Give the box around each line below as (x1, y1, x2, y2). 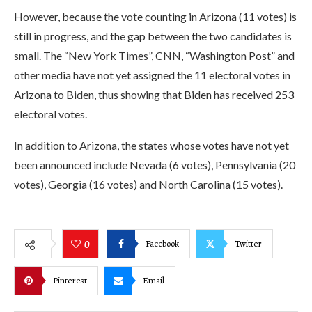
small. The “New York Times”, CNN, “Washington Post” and (14, 49, 295, 62)
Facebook (146, 237, 179, 249)
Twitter (235, 237, 262, 249)
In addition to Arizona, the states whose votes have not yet (14, 139, 289, 152)
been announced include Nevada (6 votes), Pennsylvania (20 (14, 158, 295, 171)
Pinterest (53, 274, 87, 286)
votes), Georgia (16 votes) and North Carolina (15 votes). (14, 178, 283, 191)
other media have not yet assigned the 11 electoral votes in (14, 68, 290, 81)
